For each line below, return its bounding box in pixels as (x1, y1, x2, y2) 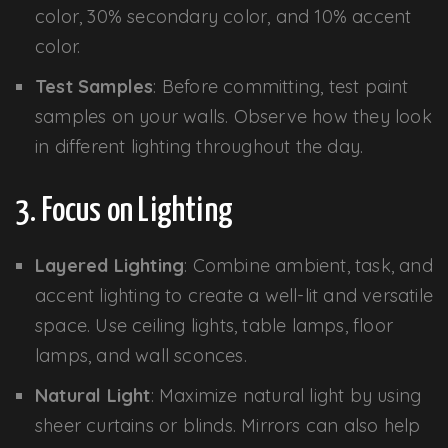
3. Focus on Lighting (15, 194, 233, 228)
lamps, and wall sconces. (35, 343, 247, 367)
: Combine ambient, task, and (184, 253, 433, 277)
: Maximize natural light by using (150, 383, 422, 407)
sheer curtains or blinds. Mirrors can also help (35, 413, 421, 437)
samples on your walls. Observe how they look (35, 104, 432, 128)
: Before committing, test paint (153, 74, 409, 98)
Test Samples (35, 74, 154, 98)
